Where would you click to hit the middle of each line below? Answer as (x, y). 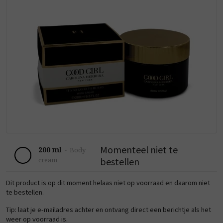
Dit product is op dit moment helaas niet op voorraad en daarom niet (108, 182)
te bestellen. (25, 192)
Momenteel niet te (139, 149)
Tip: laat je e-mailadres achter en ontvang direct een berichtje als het (109, 209)
